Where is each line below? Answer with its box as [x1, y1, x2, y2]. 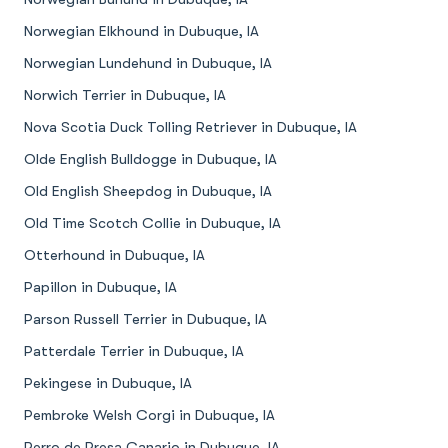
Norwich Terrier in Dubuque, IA [24, 87, 226, 104]
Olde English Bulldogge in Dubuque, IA [24, 151, 277, 168]
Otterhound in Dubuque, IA [24, 247, 205, 264]
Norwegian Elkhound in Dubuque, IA [24, 23, 259, 40]
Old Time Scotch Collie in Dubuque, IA [24, 215, 281, 232]
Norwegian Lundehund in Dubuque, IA [24, 55, 272, 72]
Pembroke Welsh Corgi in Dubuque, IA [24, 407, 275, 424]
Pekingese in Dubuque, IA [24, 375, 192, 392]
